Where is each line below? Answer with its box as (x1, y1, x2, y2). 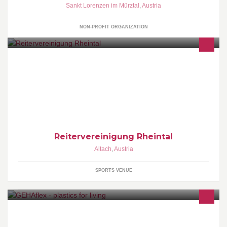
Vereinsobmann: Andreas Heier (28, 79, 114, 86)
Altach (94, 145, 111, 153)
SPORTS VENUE (95, 167, 132, 173)
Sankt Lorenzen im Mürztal (66, 2, 139, 9)
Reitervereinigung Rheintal (54, 131, 173, 141)
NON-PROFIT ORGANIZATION (79, 24, 148, 29)
